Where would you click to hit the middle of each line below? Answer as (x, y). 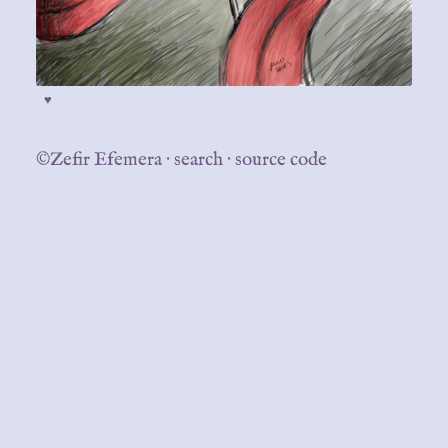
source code (281, 159)
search (198, 159)
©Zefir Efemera (99, 159)
